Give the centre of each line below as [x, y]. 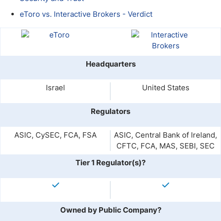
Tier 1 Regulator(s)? [110, 163]
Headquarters [110, 64]
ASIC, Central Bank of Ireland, [166, 135]
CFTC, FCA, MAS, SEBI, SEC [166, 146]
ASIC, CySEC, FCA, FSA [55, 135]
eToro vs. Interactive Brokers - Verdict [86, 14]
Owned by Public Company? [110, 210]
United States [166, 88]
